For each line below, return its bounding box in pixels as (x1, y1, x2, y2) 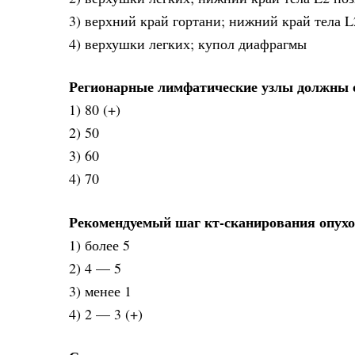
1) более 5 (69, 235, 130, 254)
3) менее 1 (69, 281, 132, 300)
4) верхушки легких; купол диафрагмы (69, 33, 307, 53)
